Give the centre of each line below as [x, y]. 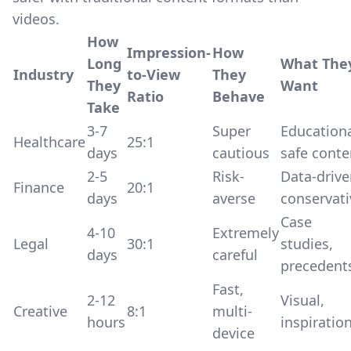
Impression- [169, 52]
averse [234, 198]
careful [235, 255]
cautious [241, 153]
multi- [232, 311]
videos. [36, 19]
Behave [239, 96]
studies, [307, 244]
